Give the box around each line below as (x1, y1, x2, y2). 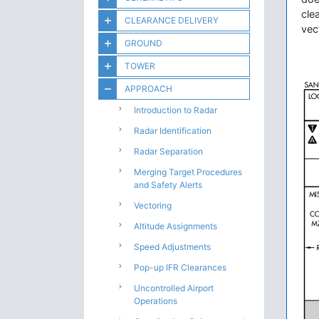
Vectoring (134, 200, 172, 211)
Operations (134, 296, 177, 306)
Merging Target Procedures (134, 167, 242, 177)
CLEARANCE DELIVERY (125, 15, 219, 26)
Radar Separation (134, 146, 203, 157)
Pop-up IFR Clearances (134, 262, 226, 273)
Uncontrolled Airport (134, 283, 214, 293)
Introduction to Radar (134, 105, 217, 115)
